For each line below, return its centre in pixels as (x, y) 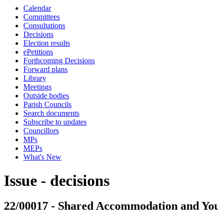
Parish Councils (47, 104)
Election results (47, 43)
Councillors (41, 131)
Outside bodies (46, 96)
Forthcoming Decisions (59, 61)
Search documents (51, 113)
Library (35, 78)
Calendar (37, 8)
